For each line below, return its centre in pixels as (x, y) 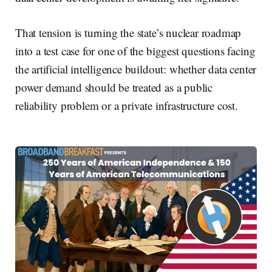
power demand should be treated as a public (114, 87)
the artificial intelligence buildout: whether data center (136, 69)
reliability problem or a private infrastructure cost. (128, 106)
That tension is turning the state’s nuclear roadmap (128, 33)
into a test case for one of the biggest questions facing (135, 51)
